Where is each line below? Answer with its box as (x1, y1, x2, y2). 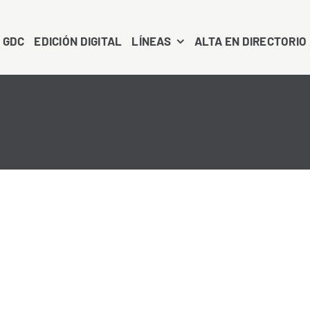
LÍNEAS (131, 33, 171, 48)
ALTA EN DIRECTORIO (194, 33, 307, 48)
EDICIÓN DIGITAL (34, 33, 122, 48)
